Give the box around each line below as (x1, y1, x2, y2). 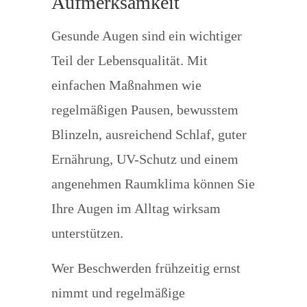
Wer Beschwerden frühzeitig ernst (51, 260, 241, 275)
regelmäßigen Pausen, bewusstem (51, 102, 238, 117)
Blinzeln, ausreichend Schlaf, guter (51, 127, 247, 142)
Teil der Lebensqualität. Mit (51, 53, 208, 68)
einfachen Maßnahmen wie (51, 77, 201, 93)
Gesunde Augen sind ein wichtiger (51, 28, 242, 43)
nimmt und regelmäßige (51, 285, 185, 300)
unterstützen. (51, 225, 123, 241)
